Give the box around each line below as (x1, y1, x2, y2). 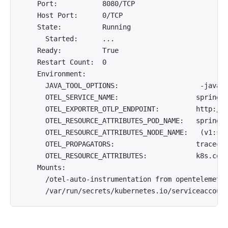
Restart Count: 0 (21, 58, 106, 66)
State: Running (21, 23, 131, 31)
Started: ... (21, 35, 115, 43)
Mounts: (21, 163, 66, 172)
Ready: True (21, 46, 119, 54)
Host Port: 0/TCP (21, 11, 123, 19)
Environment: (21, 70, 86, 78)
